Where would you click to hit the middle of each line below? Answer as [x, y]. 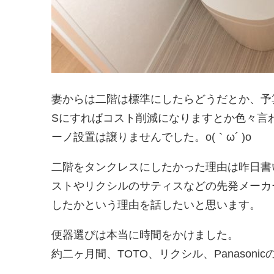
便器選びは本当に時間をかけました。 [145, 235]
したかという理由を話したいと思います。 [156, 205]
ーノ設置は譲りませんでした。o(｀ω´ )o [151, 137]
